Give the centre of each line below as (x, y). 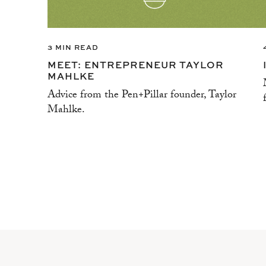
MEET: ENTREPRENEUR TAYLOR (136, 64)
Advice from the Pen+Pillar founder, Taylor (142, 96)
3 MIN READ (73, 47)
